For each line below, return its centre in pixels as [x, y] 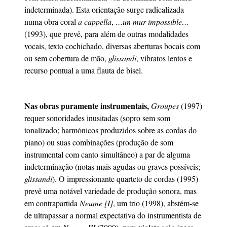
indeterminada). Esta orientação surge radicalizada [104, 9]
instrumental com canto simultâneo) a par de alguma [107, 155]
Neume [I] [96, 203]
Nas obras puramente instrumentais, [87, 106]
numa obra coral [51, 21]
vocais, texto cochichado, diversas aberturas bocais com [112, 46]
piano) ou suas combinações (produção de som [99, 142]
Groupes [165, 106]
